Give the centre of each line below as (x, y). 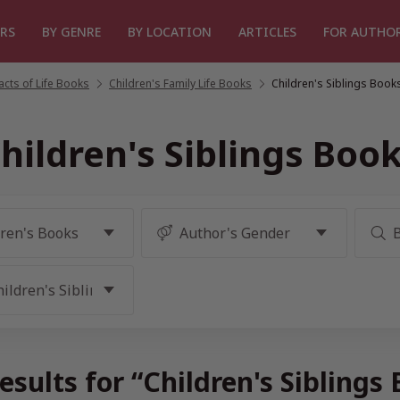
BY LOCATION (170, 31)
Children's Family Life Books (180, 83)
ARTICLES (267, 31)
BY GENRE (71, 31)
